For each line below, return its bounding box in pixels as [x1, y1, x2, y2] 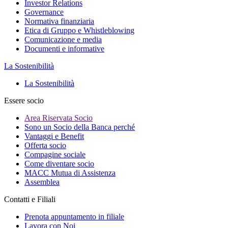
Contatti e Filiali [4, 195, 55, 204]
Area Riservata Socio [24, 113, 93, 122]
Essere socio [4, 96, 44, 105]
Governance [24, 8, 64, 16]
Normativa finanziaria [24, 17, 94, 25]
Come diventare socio [24, 159, 94, 168]
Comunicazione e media [24, 35, 102, 44]
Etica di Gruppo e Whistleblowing [24, 26, 134, 35]
